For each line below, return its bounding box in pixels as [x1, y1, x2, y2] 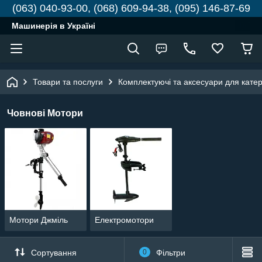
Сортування [31, 247, 77, 257]
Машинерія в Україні [12, 21, 95, 30]
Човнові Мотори [7, 108, 83, 118]
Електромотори [94, 215, 154, 225]
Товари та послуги [33, 77, 103, 87]
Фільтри [156, 247, 185, 257]
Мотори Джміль [9, 215, 68, 225]
